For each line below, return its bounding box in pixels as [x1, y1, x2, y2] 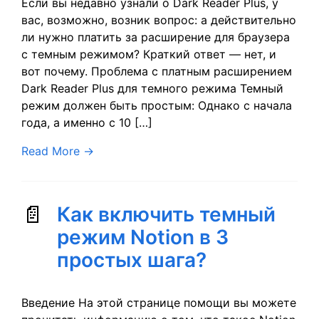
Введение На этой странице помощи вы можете [21, 296, 296, 310]
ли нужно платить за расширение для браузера [21, 30, 290, 44]
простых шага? [57, 248, 206, 272]
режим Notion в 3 [57, 225, 229, 249]
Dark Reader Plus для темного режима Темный [21, 81, 283, 95]
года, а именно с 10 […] [21, 115, 152, 130]
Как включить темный [57, 202, 276, 226]
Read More [21, 144, 80, 158]
